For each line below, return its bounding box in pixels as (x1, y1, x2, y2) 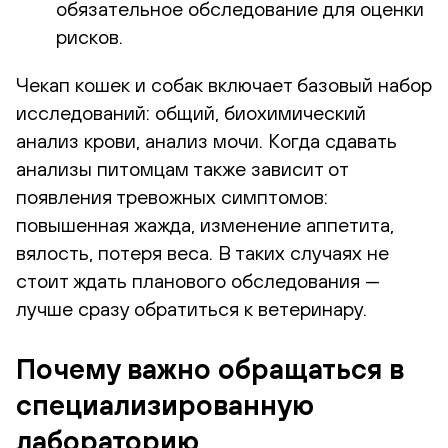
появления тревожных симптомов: (16, 184, 328, 208)
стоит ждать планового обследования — (16, 268, 380, 292)
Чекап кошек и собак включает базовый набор (16, 72, 432, 96)
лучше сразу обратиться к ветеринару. (16, 296, 367, 320)
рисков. (56, 24, 123, 48)
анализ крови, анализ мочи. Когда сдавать (16, 128, 397, 152)
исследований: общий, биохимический (16, 100, 366, 124)
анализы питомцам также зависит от (16, 156, 348, 180)
